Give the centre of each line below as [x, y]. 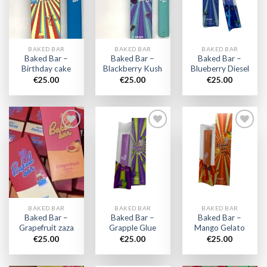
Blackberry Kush [133, 69]
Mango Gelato [220, 228]
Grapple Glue [133, 228]
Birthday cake [46, 69]
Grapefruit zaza [46, 228]
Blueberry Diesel [220, 69]
